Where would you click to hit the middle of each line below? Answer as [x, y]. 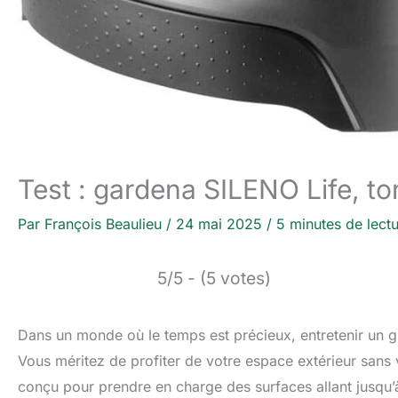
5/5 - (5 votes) [214, 279]
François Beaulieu [105, 224]
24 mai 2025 [221, 224]
